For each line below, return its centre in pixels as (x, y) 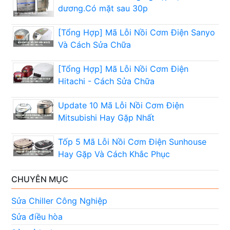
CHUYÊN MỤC (40, 179)
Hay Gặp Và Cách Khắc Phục (114, 154)
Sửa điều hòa (37, 217)
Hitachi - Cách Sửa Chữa (106, 81)
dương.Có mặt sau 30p (103, 8)
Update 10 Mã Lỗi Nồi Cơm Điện (121, 106)
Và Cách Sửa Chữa (94, 45)
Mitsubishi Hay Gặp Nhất (106, 118)
